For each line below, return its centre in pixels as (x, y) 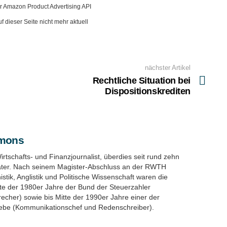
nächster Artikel (168, 68)
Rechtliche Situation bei (141, 80)
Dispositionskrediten (147, 91)
